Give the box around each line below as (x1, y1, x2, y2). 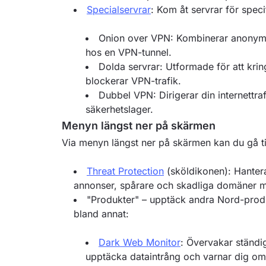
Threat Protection (87, 165, 164, 177)
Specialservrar (87, 4, 151, 15)
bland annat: (74, 208, 129, 220)
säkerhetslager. (85, 103, 153, 115)
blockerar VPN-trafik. (85, 75, 181, 87)
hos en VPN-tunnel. (85, 46, 172, 58)
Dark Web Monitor (99, 236, 180, 248)
